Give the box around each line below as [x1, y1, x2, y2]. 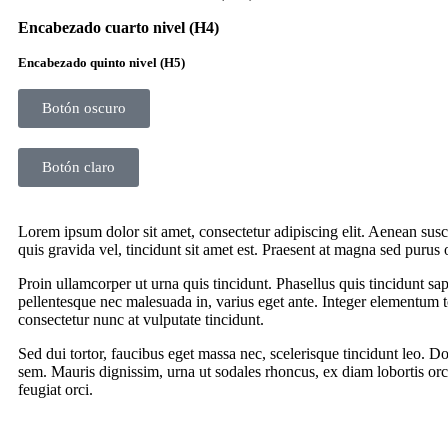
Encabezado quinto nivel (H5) [18, 54, 185, 70]
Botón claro [42, 158, 115, 175]
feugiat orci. [18, 380, 93, 398]
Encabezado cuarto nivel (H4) [18, 18, 219, 36]
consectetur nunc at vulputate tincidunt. [18, 310, 264, 328]
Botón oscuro [42, 99, 126, 116]
